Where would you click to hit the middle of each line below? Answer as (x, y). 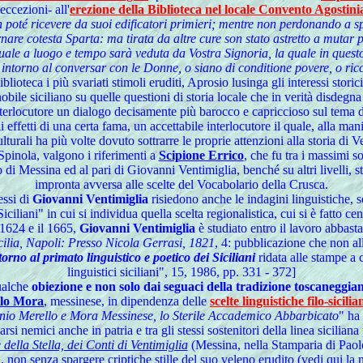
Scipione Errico (201, 155)
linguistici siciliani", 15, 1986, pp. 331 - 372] (181, 272)
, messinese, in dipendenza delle (127, 301)
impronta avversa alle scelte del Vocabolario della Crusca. (181, 184)
